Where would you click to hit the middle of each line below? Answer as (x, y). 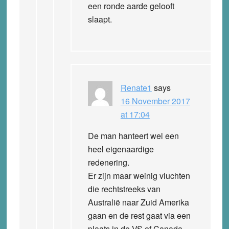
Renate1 (136, 87)
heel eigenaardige (121, 149)
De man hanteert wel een (133, 135)
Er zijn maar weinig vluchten (139, 175)
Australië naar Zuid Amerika (138, 202)
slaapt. (100, 19)
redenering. (108, 162)
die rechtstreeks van (124, 189)
